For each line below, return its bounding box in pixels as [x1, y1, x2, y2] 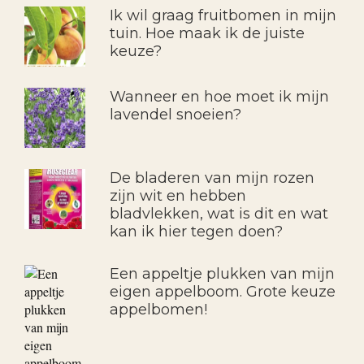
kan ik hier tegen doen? [109, 222, 283, 240]
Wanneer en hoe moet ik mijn [109, 87, 329, 106]
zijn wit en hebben [109, 186, 246, 205]
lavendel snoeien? [109, 105, 241, 123]
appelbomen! [109, 300, 207, 318]
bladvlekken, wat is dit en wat [109, 204, 328, 223]
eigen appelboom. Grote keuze [109, 282, 336, 301]
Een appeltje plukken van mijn [109, 264, 335, 283]
